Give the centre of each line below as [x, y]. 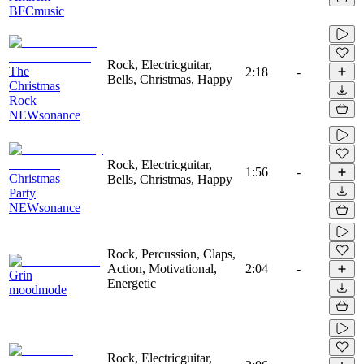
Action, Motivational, [162, 268]
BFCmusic [37, 11]
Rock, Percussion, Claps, [171, 253]
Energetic [132, 283]
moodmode [38, 289]
